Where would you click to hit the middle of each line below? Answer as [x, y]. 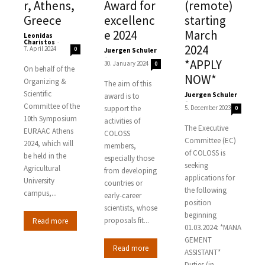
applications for [209, 177]
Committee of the [52, 106]
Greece [43, 20]
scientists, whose [130, 208]
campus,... [40, 193]
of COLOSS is [205, 153]
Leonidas [38, 35]
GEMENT [198, 240]
